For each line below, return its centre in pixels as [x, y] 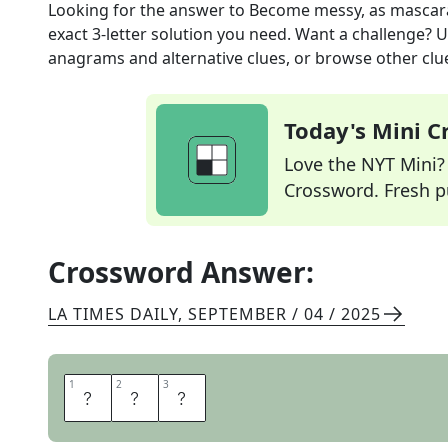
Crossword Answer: [181, 272]
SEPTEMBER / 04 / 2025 [284, 314]
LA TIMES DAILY [113, 314]
